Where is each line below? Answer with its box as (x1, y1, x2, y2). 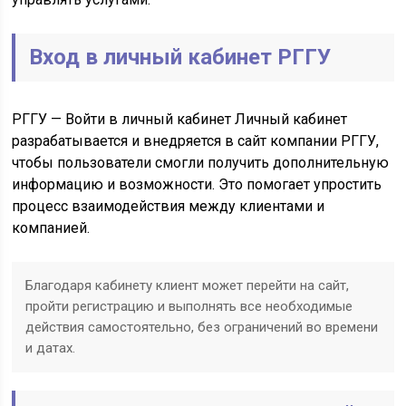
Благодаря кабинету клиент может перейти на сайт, (25, 277, 350, 294)
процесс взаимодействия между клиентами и (12, 198, 325, 215)
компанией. (12, 219, 91, 237)
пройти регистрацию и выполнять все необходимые (25, 298, 353, 314)
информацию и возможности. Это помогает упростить (12, 176, 382, 193)
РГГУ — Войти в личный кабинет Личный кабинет (12, 111, 348, 128)
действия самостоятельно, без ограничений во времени (25, 319, 379, 335)
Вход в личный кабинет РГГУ (29, 44, 332, 70)
